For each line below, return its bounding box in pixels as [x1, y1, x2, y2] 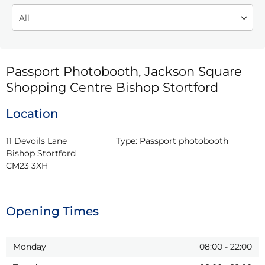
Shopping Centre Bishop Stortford [6, 79, 218, 95]
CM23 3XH [6, 160, 48, 171]
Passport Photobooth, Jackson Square [6, 63, 242, 79]
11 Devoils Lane [6, 135, 67, 146]
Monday [13, 241, 46, 252]
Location [6, 106, 59, 121]
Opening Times [6, 203, 99, 218]
